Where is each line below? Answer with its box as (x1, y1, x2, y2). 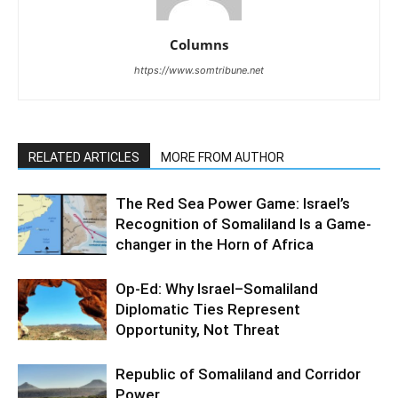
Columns (170, 36, 228, 54)
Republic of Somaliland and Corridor (115, 365, 361, 384)
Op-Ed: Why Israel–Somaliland (115, 280, 318, 298)
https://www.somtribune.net (134, 64, 264, 77)
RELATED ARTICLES (28, 150, 139, 165)
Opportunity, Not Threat (115, 321, 280, 339)
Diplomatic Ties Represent (115, 300, 300, 319)
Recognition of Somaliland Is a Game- (115, 215, 371, 234)
